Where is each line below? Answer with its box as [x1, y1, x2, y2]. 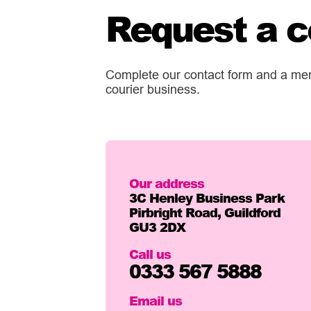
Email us [129, 291, 183, 310]
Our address [129, 174, 205, 192]
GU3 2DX [129, 217, 186, 236]
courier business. [106, 81, 200, 96]
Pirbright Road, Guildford [129, 203, 281, 221]
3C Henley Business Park [129, 188, 285, 207]
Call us [129, 244, 171, 263]
